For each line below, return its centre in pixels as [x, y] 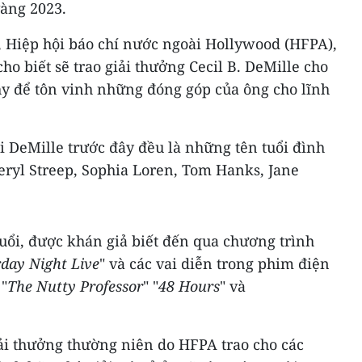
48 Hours [189, 286]
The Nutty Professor [75, 286]
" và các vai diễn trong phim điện [215, 263]
